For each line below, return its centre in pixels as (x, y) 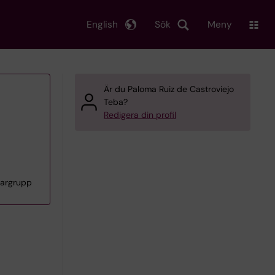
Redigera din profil (140, 115)
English (102, 24)
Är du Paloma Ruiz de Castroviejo (169, 89)
